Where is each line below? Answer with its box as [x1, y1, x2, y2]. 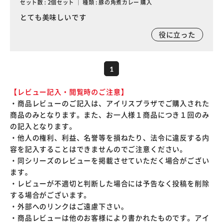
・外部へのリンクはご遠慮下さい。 [10, 201, 128, 212]
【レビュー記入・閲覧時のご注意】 [10, 87, 128, 97]
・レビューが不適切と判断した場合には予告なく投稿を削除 [10, 178, 210, 189]
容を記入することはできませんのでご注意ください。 [10, 144, 188, 154]
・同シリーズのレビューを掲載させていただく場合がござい [10, 155, 210, 166]
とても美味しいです [20, 12, 87, 22]
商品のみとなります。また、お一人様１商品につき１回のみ [10, 110, 210, 120]
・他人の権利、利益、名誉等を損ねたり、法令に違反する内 [10, 132, 210, 143]
